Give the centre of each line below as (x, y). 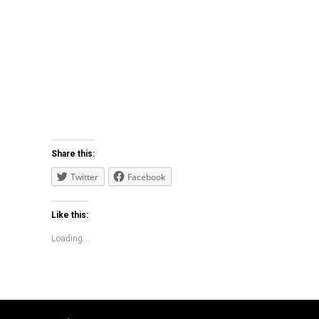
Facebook (146, 177)
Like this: (70, 215)
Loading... (70, 239)
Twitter (84, 177)
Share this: (73, 154)
